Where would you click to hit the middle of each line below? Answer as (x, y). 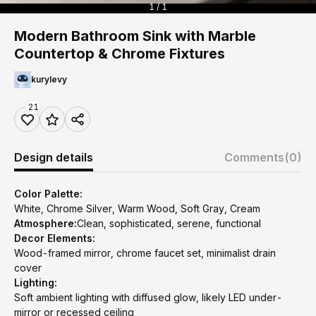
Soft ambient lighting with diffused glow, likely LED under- (148, 297)
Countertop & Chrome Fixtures (120, 54)
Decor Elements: (55, 238)
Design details (54, 157)
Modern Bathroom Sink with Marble (135, 36)
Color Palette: (48, 194)
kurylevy (49, 79)
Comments (254, 157)
